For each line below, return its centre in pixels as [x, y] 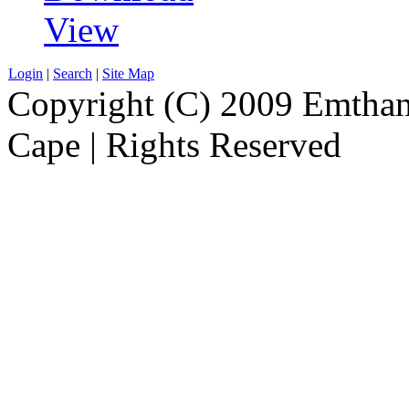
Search [73, 73]
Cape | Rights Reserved [174, 144]
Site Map [128, 73]
